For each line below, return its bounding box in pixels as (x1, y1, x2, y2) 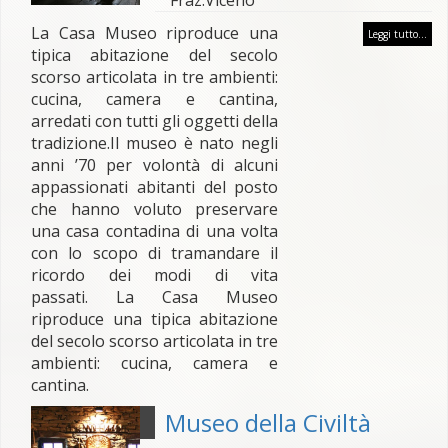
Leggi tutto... (368, 27, 427, 41)
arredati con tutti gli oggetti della (31, 110, 279, 132)
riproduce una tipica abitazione (31, 308, 279, 330)
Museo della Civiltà (164, 406, 371, 439)
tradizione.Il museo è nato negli (31, 132, 279, 154)
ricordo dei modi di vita (31, 264, 279, 286)
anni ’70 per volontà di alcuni (31, 154, 279, 176)
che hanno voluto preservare (31, 198, 279, 220)
